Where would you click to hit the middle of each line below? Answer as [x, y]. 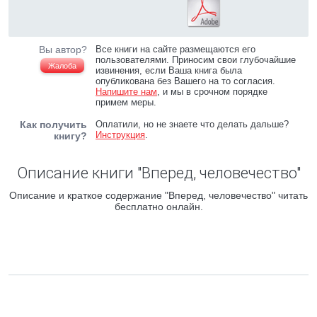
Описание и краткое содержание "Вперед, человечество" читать [158, 195]
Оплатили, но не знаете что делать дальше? [192, 124]
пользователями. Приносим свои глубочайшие [196, 60]
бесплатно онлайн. [158, 207]
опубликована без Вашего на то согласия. [186, 81]
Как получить [53, 125]
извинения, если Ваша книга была [169, 70]
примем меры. [126, 102]
